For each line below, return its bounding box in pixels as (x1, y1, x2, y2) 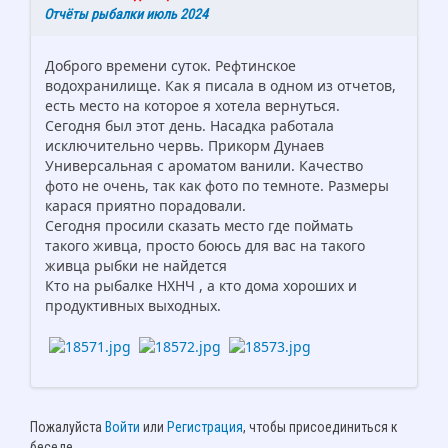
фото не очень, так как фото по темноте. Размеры (45, 176, 389, 196)
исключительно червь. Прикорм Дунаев (45, 136, 324, 156)
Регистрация (167, 419, 243, 436)
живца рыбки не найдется (45, 256, 227, 276)
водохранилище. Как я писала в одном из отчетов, (45, 76, 396, 96)
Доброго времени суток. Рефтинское (45, 56, 296, 76)
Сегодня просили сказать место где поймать (45, 216, 353, 236)
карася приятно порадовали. (45, 196, 246, 216)
